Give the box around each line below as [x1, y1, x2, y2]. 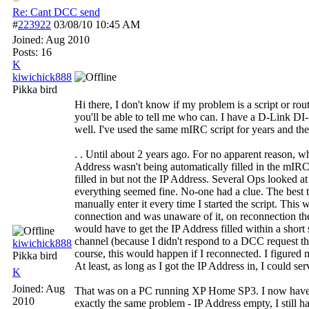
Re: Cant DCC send [12, 6, 100, 18]
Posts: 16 [12, 46, 52, 58]
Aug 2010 [46, 34, 90, 46]
